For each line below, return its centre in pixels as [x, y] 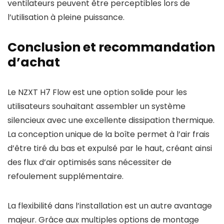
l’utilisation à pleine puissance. [66, 17]
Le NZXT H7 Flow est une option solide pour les [97, 92]
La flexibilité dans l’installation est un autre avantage [110, 206]
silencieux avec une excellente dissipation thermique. [111, 120]
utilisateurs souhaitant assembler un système [96, 106]
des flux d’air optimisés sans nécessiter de [89, 162]
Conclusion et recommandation [111, 47]
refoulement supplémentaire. [65, 176]
